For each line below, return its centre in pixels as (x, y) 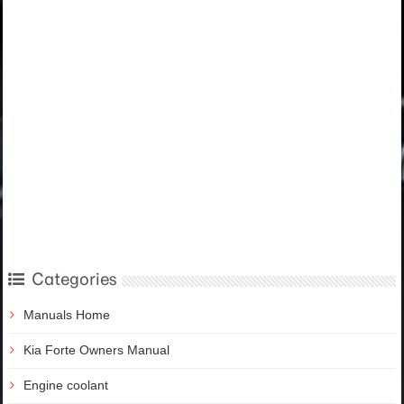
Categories (74, 280)
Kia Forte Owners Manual (96, 350)
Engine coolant (66, 386)
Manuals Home (67, 315)
